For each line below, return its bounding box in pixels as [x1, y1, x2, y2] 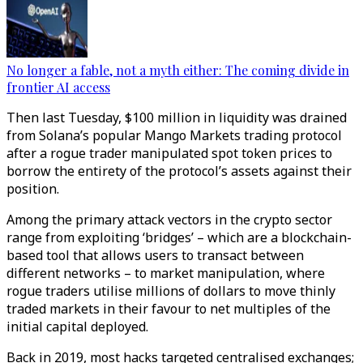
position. [6, 180, 59, 198]
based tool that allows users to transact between [6, 246, 304, 264]
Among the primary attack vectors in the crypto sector [6, 211, 332, 228]
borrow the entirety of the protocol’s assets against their [6, 162, 352, 180]
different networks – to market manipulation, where [6, 264, 325, 282]
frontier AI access [6, 79, 110, 96]
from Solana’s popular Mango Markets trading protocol [6, 126, 342, 144]
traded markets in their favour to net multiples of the [6, 300, 331, 318]
